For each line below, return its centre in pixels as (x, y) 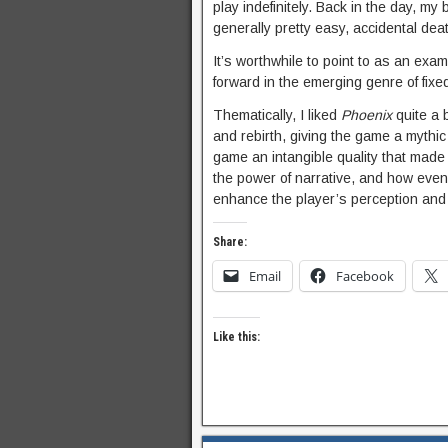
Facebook (365, 275)
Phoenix (366, 114)
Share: (230, 241)
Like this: (236, 336)
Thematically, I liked (277, 114)
